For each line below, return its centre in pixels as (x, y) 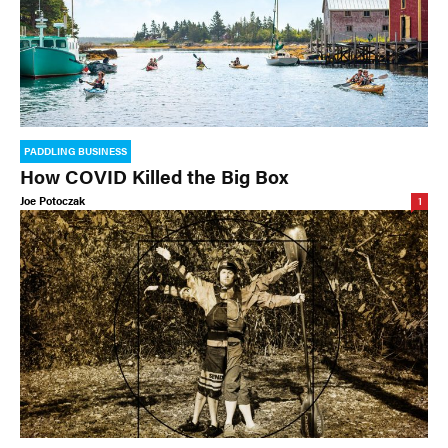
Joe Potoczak (52, 200)
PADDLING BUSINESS (75, 150)
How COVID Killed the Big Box (154, 176)
